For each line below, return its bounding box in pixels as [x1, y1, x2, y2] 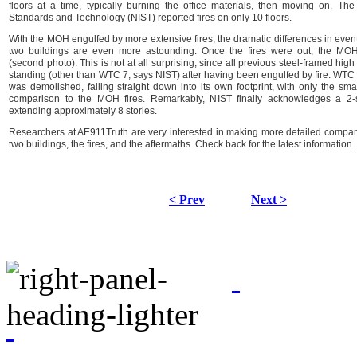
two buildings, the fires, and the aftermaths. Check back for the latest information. [9, 139, 355, 150]
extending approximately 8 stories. [9, 105, 157, 116]
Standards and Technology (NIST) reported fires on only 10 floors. [9, 12, 292, 23]
